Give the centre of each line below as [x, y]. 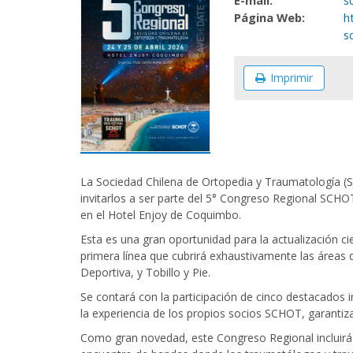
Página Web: [269, 17]
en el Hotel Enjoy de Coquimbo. [161, 214]
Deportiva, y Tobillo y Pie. [145, 272]
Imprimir [292, 78]
